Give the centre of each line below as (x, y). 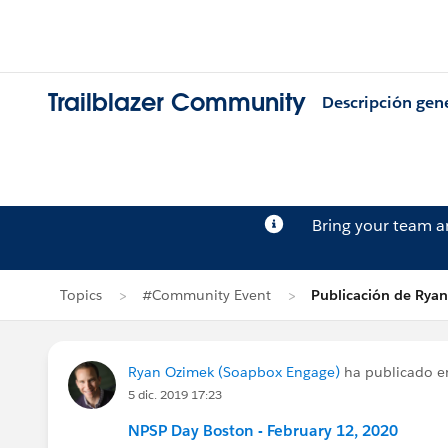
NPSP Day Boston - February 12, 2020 (263, 430)
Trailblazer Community (177, 103)
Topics (81, 295)
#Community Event (206, 295)
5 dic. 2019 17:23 (175, 394)
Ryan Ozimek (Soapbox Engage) (234, 372)
